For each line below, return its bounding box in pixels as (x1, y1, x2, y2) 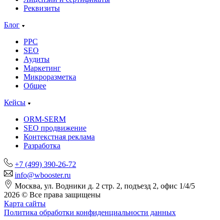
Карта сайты (4, 199, 46, 208)
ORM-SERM (24, 114, 66, 123)
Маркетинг (24, 63, 61, 72)
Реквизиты (24, 3, 60, 12)
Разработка (24, 141, 60, 150)
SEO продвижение (24, 123, 86, 132)
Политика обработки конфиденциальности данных (4, 208, 176, 217)
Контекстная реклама (24, 132, 95, 141)
